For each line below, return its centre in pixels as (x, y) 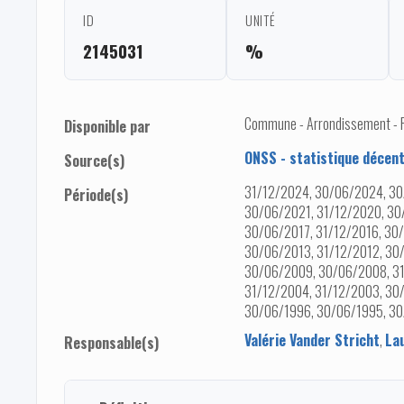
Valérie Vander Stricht (312, 340)
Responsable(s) (111, 343)
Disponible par (107, 127)
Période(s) (96, 195)
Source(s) (94, 161)
